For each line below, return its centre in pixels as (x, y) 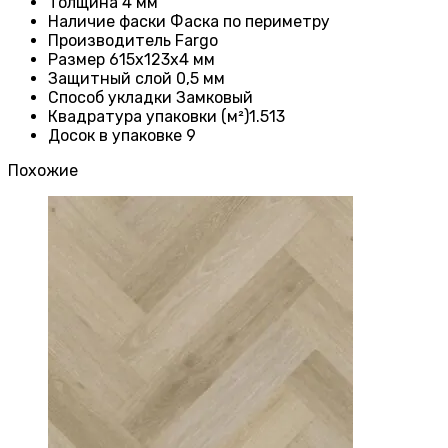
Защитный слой (112, 79)
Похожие (43, 171)
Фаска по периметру (250, 22)
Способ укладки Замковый (150, 98)
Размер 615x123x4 (120, 60)
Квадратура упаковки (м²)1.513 (166, 117)
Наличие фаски (109, 22)
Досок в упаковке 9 (122, 136)
